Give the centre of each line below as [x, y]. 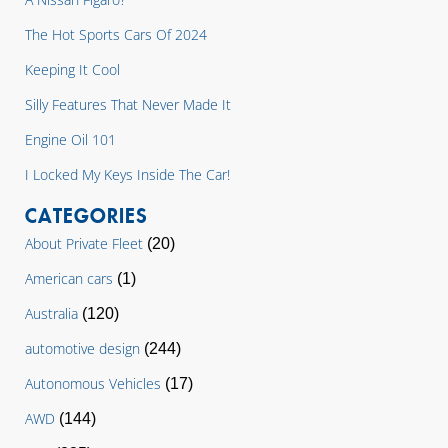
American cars [69, 278]
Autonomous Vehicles [93, 383]
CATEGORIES [86, 215]
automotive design [82, 348]
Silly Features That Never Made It [128, 104]
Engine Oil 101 [70, 139]
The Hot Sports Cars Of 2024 [116, 34]
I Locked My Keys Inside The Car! [127, 174]
